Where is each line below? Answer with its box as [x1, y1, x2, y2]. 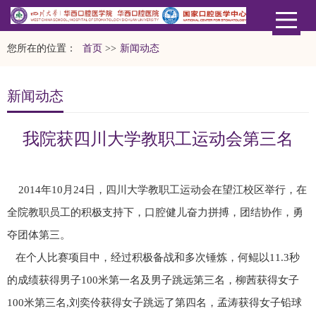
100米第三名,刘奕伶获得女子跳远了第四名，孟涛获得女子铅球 [7, 296, 302, 308]
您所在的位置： [7, 42, 79, 54]
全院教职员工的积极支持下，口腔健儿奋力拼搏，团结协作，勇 [7, 206, 303, 218]
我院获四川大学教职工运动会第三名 [23, 128, 293, 148]
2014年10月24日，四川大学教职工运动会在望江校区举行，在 [18, 183, 307, 195]
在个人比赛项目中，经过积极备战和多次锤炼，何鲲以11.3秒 [7, 251, 300, 263]
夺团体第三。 [7, 229, 71, 241]
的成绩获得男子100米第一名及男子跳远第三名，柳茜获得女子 [7, 274, 299, 286]
